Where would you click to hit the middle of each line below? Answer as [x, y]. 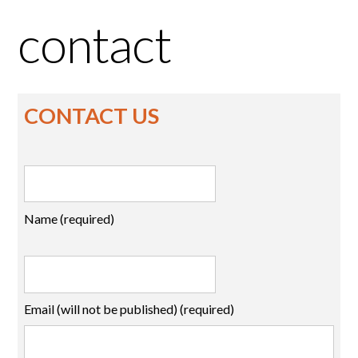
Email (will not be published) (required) [129, 309]
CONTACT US [92, 116]
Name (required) [70, 218]
